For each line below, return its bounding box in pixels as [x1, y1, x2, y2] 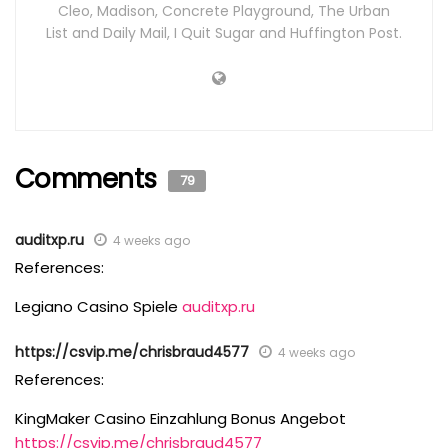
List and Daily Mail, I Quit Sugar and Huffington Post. [46, 23, 402, 43]
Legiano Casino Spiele [15, 296, 182, 317]
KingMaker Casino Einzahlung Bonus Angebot [15, 408, 346, 429]
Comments [15, 161, 164, 197]
